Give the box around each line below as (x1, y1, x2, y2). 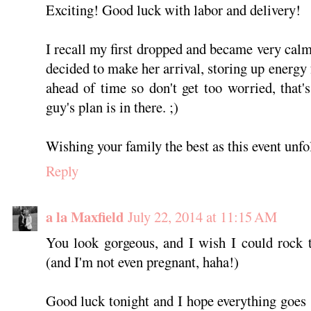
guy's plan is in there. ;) (45, 96, 178, 117)
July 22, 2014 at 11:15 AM (127, 206, 277, 226)
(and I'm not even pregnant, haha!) (45, 251, 239, 271)
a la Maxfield (45, 205, 124, 227)
